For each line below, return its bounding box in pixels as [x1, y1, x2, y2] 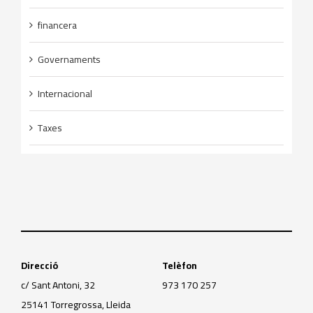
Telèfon [161, 256, 197, 275]
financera [37, 16, 77, 35]
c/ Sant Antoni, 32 [20, 275, 95, 294]
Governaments [37, 50, 101, 69]
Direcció [20, 256, 58, 275]
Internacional [37, 85, 92, 103]
